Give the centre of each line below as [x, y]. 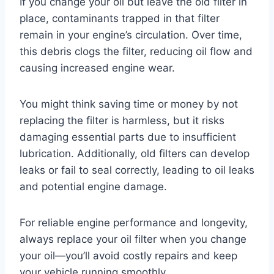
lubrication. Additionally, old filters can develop [135, 153]
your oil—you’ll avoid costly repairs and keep [128, 255]
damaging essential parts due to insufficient [128, 137]
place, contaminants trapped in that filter [120, 18]
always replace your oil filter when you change [133, 239]
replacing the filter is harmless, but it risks [122, 120]
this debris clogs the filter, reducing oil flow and [136, 51]
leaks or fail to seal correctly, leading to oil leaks [137, 170]
